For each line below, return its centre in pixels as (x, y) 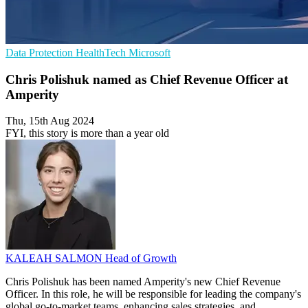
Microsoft (150, 53)
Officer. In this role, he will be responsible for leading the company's (153, 294)
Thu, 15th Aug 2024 (50, 121)
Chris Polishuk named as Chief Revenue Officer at (147, 79)
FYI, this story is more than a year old (87, 133)
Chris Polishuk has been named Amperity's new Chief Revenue (143, 282)
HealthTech (102, 53)
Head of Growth (141, 258)
